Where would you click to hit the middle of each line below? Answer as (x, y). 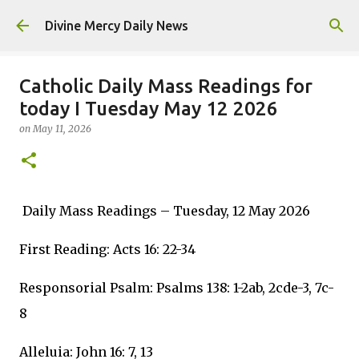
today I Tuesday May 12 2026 (149, 109)
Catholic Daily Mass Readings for (166, 86)
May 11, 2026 (62, 129)
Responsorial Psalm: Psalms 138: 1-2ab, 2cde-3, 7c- (177, 288)
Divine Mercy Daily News (117, 26)
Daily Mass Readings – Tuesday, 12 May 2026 (165, 211)
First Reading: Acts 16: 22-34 (107, 249)
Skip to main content (179, 20)
